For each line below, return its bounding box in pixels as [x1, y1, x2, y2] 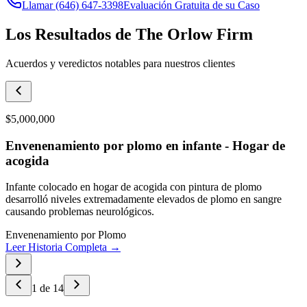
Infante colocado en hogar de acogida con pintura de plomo [5, 181, 262, 193]
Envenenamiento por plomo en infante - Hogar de [5, 138, 285, 153]
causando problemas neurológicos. [5, 206, 154, 218]
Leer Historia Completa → [5, 241, 121, 254]
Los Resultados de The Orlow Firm [5, 25, 253, 43]
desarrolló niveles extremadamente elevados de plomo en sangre [5, 193, 282, 206]
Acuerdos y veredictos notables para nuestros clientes [5, 57, 235, 69]
